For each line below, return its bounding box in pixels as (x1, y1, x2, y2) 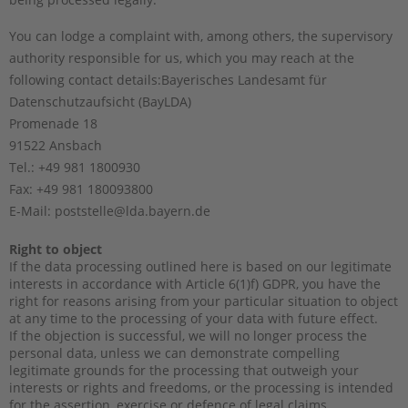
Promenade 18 (9, 114, 97, 132)
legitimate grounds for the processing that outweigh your (9, 361, 359, 379)
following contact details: (9, 70, 161, 88)
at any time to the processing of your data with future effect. (9, 309, 378, 327)
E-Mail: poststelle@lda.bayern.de (9, 201, 210, 219)
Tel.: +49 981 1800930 (9, 158, 140, 176)
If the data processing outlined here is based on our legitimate (9, 257, 392, 275)
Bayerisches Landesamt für (161, 70, 327, 88)
